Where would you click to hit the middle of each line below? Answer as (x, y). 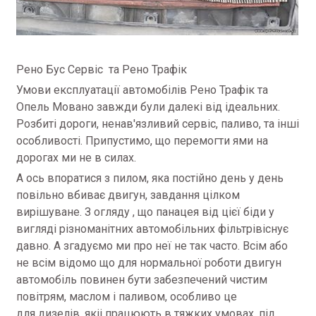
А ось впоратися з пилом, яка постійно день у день (150, 178)
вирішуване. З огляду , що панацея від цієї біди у (145, 212)
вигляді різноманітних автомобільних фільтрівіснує (152, 229)
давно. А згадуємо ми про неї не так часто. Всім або (152, 246)
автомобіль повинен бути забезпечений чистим (142, 280)
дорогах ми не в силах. (76, 158)
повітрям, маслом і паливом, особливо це (127, 297)
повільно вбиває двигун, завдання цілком (128, 195)
